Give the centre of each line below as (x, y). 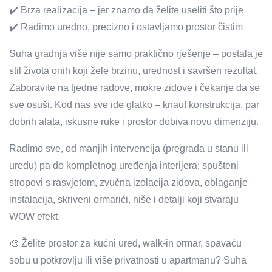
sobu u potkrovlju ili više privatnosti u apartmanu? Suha (128, 260)
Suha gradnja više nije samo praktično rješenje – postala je (136, 54)
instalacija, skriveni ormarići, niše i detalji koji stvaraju (124, 199)
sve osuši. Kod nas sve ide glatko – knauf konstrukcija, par (134, 105)
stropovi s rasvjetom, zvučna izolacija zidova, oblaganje (128, 182)
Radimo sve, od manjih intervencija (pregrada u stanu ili (129, 148)
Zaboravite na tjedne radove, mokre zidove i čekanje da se (134, 88)
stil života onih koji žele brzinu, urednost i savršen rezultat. (134, 71)
